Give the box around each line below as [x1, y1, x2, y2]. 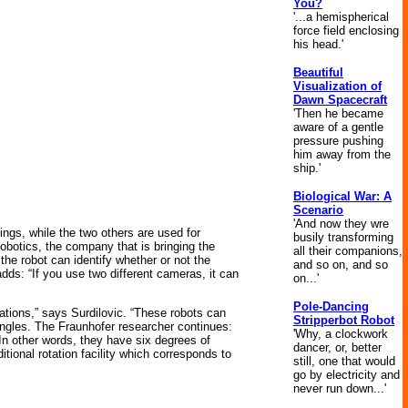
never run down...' [293, 382, 386, 395]
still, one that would [293, 354, 395, 368]
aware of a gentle [293, 120, 383, 134]
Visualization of [293, 79, 382, 93]
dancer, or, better [293, 341, 382, 354]
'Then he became [293, 107, 383, 120]
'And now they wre [293, 217, 389, 230]
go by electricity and [293, 368, 400, 382]
